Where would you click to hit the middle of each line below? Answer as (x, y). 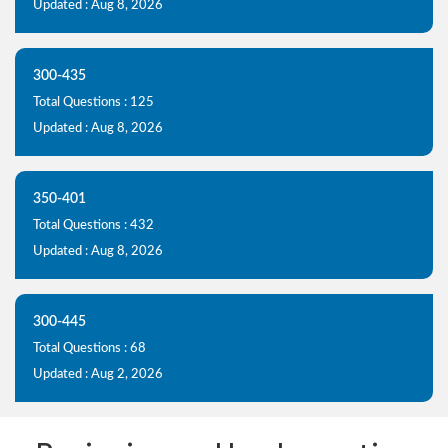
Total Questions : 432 (93, 225)
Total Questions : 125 (93, 102)
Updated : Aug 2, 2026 (98, 374)
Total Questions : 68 (89, 348)
